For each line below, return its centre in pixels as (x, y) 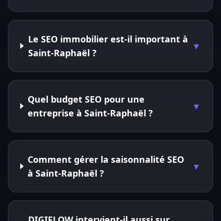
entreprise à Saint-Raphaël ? (91, 113)
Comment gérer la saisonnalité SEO (106, 159)
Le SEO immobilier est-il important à (108, 39)
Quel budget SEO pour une (86, 99)
